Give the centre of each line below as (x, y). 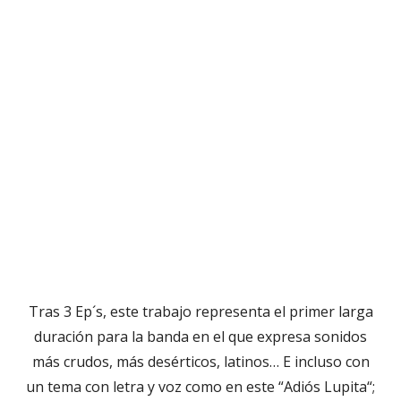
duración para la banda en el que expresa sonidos (200, 336)
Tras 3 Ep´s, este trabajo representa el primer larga (200, 311)
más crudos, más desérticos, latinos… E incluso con (200, 361)
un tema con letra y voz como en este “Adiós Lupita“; (200, 386)
